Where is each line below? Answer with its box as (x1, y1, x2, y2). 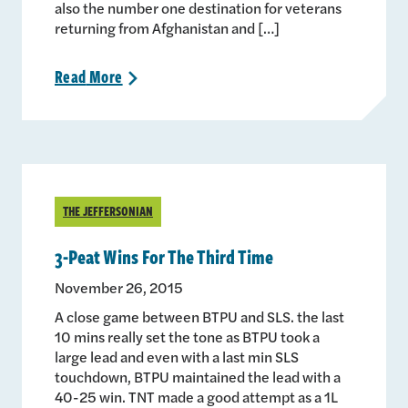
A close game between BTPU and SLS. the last (55, 305, 344, 327)
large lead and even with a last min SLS (55, 345, 299, 367)
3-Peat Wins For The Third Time (55, 240, 273, 270)
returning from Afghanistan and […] (55, 16, 280, 38)
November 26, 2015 (55, 276, 183, 298)
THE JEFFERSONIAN (63, 200, 153, 220)
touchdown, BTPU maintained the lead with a (55, 365, 341, 387)
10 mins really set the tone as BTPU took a (55, 325, 320, 347)
